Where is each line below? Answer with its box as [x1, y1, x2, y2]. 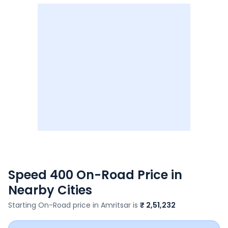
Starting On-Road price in [8, 200, 101, 210]
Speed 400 [8, 166, 73, 183]
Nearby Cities [8, 182, 92, 198]
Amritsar [101, 200, 131, 210]
